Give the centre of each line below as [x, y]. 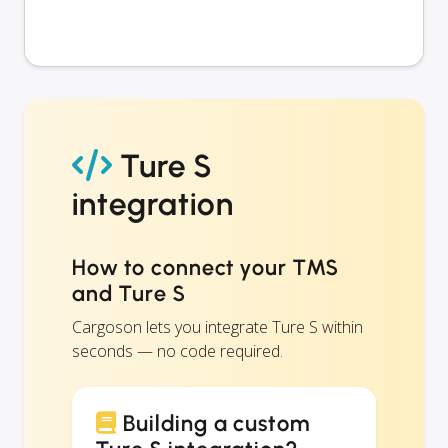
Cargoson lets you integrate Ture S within [217, 326]
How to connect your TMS [205, 267]
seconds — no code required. [177, 350]
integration [153, 203]
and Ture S [128, 293]
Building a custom [214, 423]
